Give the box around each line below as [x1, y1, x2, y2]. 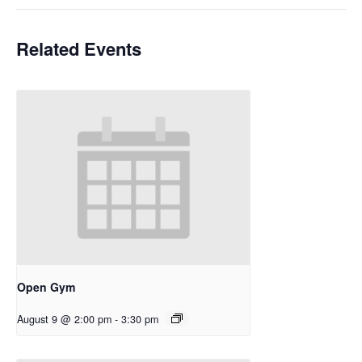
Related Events [16, 36, 141, 61]
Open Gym [17, 278, 75, 295]
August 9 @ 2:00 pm [17, 311, 112, 326]
